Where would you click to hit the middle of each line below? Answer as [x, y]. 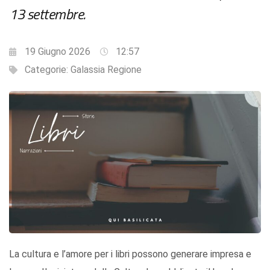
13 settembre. [47, 14]
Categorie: [48, 70]
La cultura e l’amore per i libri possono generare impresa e [130, 254]
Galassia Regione [106, 70]
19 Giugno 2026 [58, 52]
